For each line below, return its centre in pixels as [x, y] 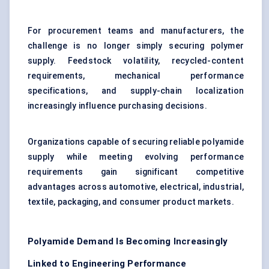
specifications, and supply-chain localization [136, 91]
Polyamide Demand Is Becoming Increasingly [128, 242]
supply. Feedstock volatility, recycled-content [136, 61]
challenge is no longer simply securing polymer [136, 46]
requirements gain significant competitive [136, 172]
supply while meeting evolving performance [136, 157]
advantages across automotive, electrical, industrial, [136, 187]
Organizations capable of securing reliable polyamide [136, 142]
